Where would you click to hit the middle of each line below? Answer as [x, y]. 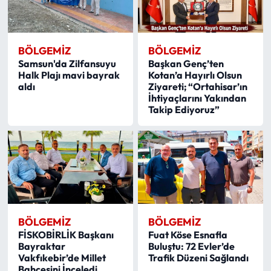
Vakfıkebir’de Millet [62, 258]
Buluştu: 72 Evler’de [192, 247]
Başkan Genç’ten [186, 63]
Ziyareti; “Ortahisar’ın [198, 86]
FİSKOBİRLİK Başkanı [66, 235]
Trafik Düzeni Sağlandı [199, 258]
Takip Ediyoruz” [184, 109]
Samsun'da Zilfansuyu [67, 63]
